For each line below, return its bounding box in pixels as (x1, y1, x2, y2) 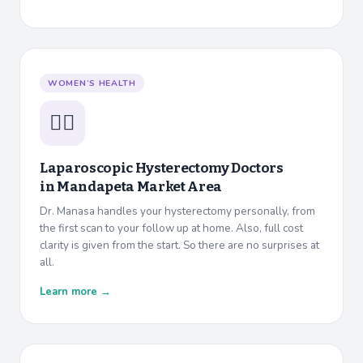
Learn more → (40, 284, 111, 300)
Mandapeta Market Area (56, 178, 222, 196)
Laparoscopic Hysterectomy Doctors (40, 160, 284, 177)
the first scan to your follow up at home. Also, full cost (40, 220, 303, 237)
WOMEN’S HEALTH (48, 77, 136, 90)
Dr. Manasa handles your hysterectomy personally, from (40, 203, 315, 220)
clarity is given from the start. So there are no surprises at (40, 237, 319, 254)
